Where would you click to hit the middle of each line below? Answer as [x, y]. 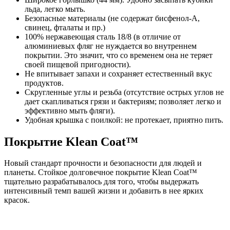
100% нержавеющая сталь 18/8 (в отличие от [103, 36]
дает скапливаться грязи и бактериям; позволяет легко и [123, 101]
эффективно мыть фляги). [71, 110]
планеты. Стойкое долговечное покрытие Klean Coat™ [101, 172]
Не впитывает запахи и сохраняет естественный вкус [118, 73]
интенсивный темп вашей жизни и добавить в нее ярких [104, 191]
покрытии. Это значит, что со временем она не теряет [119, 55]
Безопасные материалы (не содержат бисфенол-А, [112, 18]
